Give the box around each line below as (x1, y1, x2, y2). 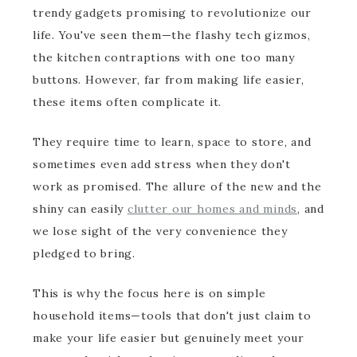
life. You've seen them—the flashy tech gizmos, (33, 28, 311, 42)
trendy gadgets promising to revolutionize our (33, 6, 312, 20)
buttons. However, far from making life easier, (33, 73, 304, 87)
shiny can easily (33, 202, 127, 216)
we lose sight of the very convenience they (33, 224, 288, 238)
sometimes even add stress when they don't (33, 157, 291, 171)
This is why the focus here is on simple (33, 286, 266, 300)
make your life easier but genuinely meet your (33, 331, 304, 345)
